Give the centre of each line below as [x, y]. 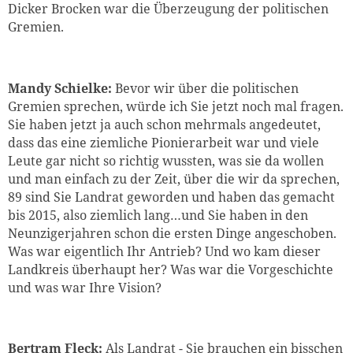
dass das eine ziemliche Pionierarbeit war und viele [163, 142]
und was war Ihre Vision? [85, 287]
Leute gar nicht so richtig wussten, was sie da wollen [166, 160]
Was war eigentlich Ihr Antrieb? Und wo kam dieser [164, 251]
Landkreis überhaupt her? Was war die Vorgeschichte [171, 269]
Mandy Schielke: [60, 88]
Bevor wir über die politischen [205, 88]
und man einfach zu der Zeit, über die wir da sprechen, [174, 178]
